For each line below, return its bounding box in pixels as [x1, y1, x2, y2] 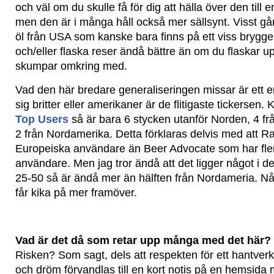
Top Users [15, 113, 68, 125]
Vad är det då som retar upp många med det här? [15, 234, 271, 246]
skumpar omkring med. [15, 60, 127, 72]
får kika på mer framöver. [15, 187, 137, 199]
